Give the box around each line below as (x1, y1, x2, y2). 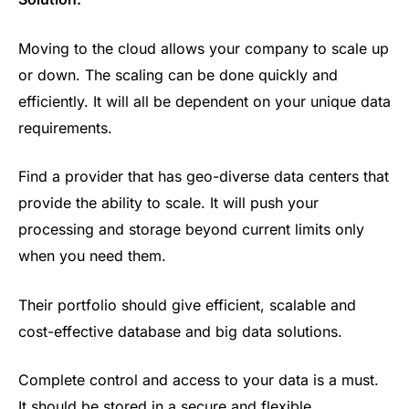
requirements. (18, 118, 112, 137)
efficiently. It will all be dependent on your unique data (18, 91, 391, 110)
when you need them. (18, 246, 166, 266)
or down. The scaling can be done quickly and (18, 65, 338, 84)
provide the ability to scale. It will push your (18, 194, 319, 213)
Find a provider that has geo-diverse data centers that (18, 167, 389, 186)
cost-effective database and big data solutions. (18, 321, 342, 341)
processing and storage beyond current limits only (18, 220, 364, 239)
